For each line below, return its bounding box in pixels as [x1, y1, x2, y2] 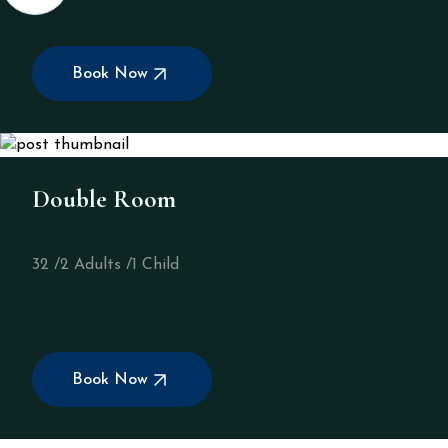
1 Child [132, 257, 179, 273]
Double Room [32, 184, 176, 214]
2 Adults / [60, 257, 132, 273]
